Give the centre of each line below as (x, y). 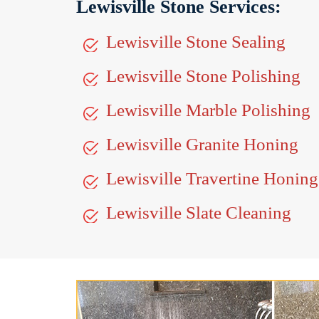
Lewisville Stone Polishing (203, 76)
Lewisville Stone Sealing (196, 42)
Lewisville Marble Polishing (208, 110)
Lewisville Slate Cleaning (199, 213)
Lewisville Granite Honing (202, 144)
